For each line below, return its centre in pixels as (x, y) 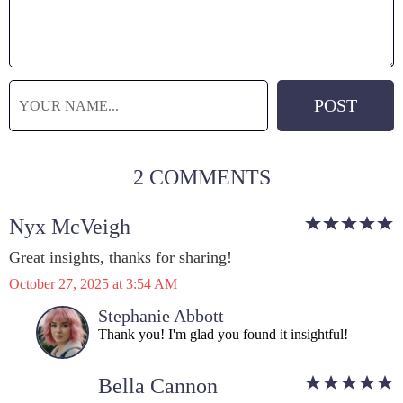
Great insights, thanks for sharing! (121, 257)
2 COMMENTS (201, 177)
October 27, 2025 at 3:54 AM (93, 284)
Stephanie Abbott (161, 316)
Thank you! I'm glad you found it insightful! (223, 334)
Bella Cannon (158, 386)
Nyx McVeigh (70, 227)
